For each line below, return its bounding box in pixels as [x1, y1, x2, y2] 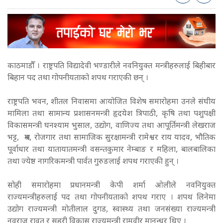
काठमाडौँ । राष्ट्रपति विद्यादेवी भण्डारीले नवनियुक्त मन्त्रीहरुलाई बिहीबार [7, 61, 216, 72]
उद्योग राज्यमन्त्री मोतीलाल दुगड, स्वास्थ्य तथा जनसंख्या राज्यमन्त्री [7, 204, 216, 215]
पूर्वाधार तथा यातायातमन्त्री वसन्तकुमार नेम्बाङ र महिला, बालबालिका [7, 144, 216, 155]
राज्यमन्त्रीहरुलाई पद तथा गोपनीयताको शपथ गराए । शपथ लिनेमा [7, 192, 216, 203]
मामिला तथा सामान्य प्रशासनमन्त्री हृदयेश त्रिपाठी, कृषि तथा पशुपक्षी [7, 109, 216, 119]
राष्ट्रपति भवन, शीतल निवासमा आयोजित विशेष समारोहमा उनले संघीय [7, 97, 216, 108]
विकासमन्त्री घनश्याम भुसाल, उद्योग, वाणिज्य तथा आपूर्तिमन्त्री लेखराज [7, 120, 216, 131]
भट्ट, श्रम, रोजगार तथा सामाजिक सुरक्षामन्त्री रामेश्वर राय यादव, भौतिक [7, 132, 216, 143]
